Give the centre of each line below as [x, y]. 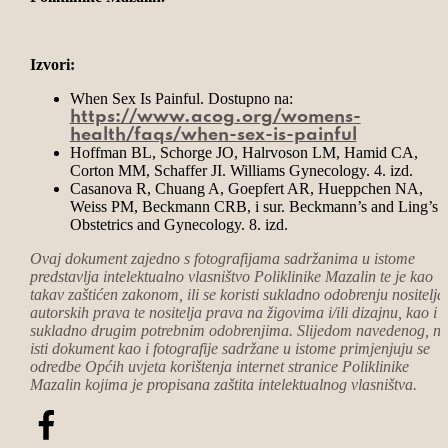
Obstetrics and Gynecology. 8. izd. [178, 225]
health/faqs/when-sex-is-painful [213, 135]
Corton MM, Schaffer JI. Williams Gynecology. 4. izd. [241, 171]
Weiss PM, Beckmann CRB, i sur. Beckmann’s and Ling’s [253, 207]
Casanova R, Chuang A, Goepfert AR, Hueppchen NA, [246, 189]
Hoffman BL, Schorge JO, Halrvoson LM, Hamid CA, [243, 153]
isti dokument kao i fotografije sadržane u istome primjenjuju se [229, 349]
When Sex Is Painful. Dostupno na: [181, 99]
